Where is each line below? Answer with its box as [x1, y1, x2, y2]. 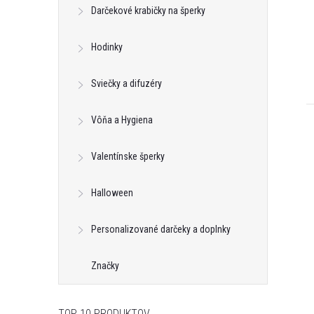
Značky [91, 260, 119, 271]
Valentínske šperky [91, 151, 165, 162]
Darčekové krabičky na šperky [91, 5, 205, 16]
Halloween [91, 187, 133, 198]
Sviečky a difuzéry [91, 78, 162, 89]
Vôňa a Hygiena [91, 114, 153, 125]
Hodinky [91, 41, 123, 53]
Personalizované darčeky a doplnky [91, 224, 231, 235]
